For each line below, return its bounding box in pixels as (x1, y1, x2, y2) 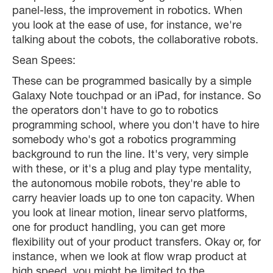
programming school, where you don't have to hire (12, 121, 260, 132)
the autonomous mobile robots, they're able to (12, 179, 240, 191)
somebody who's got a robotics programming (12, 135, 236, 147)
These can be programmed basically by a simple (12, 77, 252, 88)
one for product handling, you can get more (12, 223, 225, 235)
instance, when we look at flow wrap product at (12, 252, 247, 264)
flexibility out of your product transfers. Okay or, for (12, 238, 261, 249)
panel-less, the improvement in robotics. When (12, 6, 243, 18)
